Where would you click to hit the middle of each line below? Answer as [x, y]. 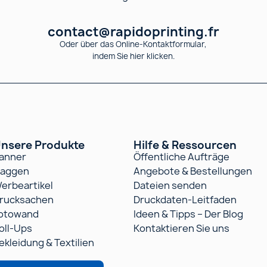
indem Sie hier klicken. [133, 56]
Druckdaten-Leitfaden [185, 199]
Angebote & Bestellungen [193, 171]
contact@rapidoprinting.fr [133, 32]
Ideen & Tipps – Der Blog [188, 214]
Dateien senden [170, 185]
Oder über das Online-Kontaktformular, [133, 44]
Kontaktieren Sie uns [181, 228]
